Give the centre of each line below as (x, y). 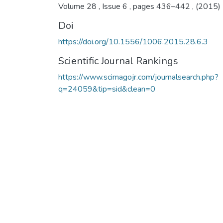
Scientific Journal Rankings (118, 61)
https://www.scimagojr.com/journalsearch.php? (138, 77)
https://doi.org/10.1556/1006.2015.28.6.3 (133, 42)
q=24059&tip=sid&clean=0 (107, 89)
